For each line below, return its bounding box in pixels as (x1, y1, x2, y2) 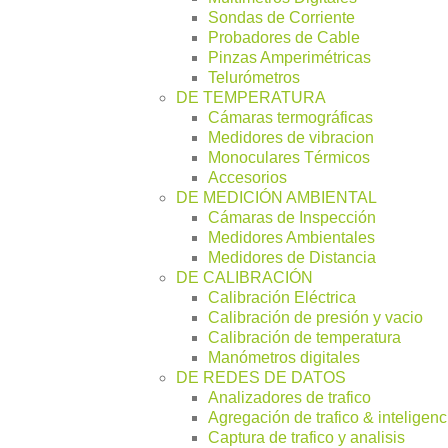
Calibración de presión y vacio (208, 309, 423, 327)
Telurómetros (208, 69, 300, 87)
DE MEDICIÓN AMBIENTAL (176, 189, 377, 207)
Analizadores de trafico (208, 389, 371, 407)
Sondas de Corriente (208, 9, 355, 27)
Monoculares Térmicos (208, 149, 370, 167)
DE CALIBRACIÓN (176, 269, 313, 287)
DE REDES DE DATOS (176, 369, 346, 387)
